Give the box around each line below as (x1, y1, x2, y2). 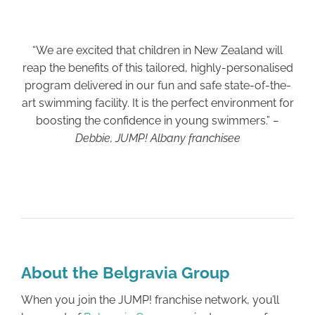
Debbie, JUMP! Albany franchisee (75, 131, 240, 145)
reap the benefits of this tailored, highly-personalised (22, 60, 293, 75)
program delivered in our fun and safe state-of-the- (24, 78, 291, 92)
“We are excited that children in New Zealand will (32, 43, 283, 57)
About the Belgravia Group (21, 262, 230, 282)
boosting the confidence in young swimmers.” (36, 113, 273, 127)
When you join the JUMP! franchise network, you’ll (21, 292, 279, 307)
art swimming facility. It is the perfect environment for (21, 96, 294, 110)
